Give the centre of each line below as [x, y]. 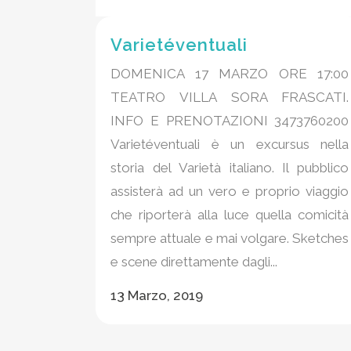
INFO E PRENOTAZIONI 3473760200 [230, 121]
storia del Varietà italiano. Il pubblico [230, 168]
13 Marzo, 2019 [157, 296]
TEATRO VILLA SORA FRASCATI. [230, 98]
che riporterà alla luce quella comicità [230, 215]
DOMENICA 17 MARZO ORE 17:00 [230, 74]
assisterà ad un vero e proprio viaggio [230, 192]
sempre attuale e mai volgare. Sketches [230, 239]
